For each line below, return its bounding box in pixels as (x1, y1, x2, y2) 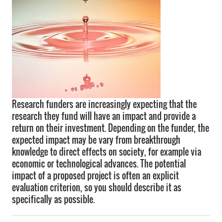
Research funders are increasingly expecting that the (12, 98, 197, 111)
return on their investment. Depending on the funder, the (12, 121, 209, 134)
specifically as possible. (12, 193, 95, 206)
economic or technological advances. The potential (12, 157, 186, 170)
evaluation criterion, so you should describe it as (12, 181, 181, 194)
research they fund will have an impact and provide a (12, 110, 196, 122)
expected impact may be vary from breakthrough (12, 133, 180, 146)
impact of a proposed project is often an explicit (12, 169, 179, 182)
